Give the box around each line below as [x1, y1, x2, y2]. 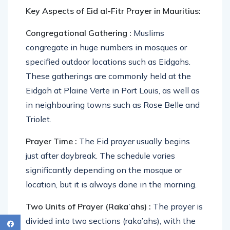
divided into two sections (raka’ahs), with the [26, 216, 196, 226]
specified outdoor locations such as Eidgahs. [26, 56, 190, 67]
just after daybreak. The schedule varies [26, 150, 175, 161]
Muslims [133, 28, 164, 39]
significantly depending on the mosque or [26, 165, 182, 176]
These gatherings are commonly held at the [26, 71, 191, 82]
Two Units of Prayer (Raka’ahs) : [26, 201, 151, 212]
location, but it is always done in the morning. [26, 179, 197, 190]
